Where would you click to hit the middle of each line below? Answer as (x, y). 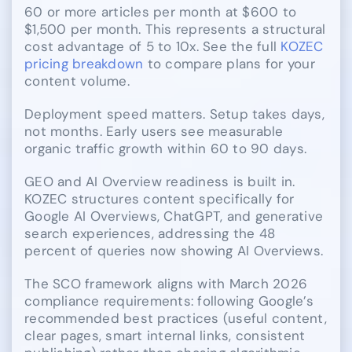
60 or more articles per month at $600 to (161, 12)
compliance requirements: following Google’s (169, 301)
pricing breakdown (84, 64)
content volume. (77, 81)
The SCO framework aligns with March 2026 (166, 284)
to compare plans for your (229, 64)
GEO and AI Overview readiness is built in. (160, 182)
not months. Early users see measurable (154, 132)
